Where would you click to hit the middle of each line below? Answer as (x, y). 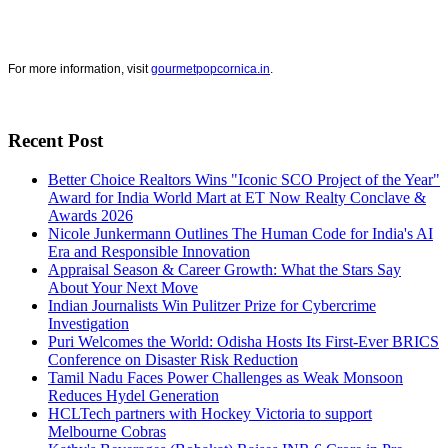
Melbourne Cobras (107, 432)
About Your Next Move (123, 288)
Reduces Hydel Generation (133, 396)
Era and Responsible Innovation (149, 252)
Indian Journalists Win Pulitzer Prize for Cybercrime (212, 306)
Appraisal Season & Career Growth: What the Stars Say (224, 270)
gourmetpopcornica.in (210, 68)
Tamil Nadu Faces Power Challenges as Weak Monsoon (225, 378)
